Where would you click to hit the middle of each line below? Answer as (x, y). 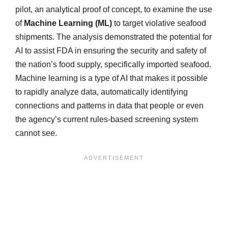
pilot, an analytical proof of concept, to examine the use (114, 9)
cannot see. (36, 133)
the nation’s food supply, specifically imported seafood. (113, 64)
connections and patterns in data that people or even (109, 105)
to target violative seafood (159, 23)
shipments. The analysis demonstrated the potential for (113, 37)
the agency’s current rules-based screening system (107, 119)
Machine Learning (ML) (68, 23)
